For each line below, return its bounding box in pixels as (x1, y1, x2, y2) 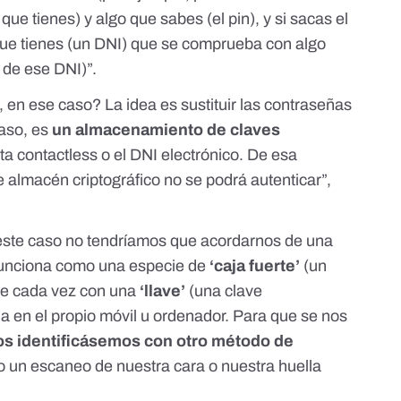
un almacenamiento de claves (52, 120, 281, 139)
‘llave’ (140, 281, 186, 300)
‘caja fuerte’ (209, 256, 301, 275)
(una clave (185, 281, 263, 300)
